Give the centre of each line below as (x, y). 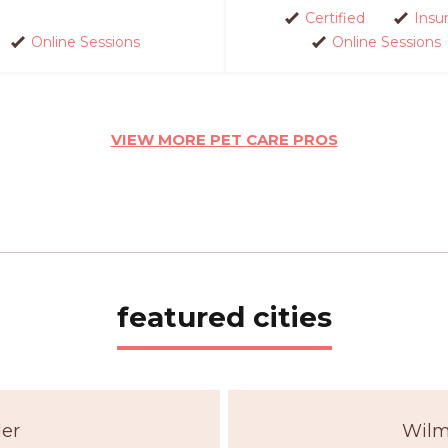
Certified (335, 18)
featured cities (224, 317)
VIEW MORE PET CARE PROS (224, 139)
